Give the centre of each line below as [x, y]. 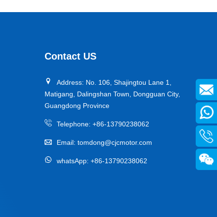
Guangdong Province [77, 106]
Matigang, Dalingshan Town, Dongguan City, [112, 94]
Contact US [70, 56]
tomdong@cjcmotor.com [115, 142]
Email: [67, 142]
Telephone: [74, 124]
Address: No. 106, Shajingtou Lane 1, [114, 82]
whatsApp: [73, 161]
